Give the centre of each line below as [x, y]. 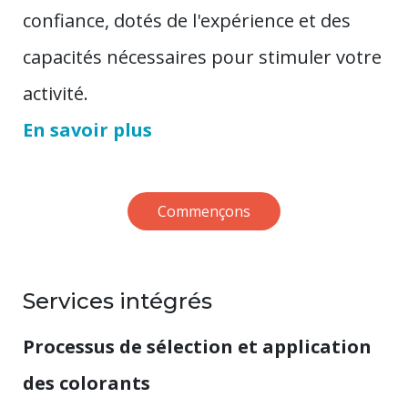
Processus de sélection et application [197, 346]
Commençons [204, 211]
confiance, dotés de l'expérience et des [187, 20]
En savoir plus [87, 129]
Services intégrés [117, 301]
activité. [56, 93]
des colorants [87, 382]
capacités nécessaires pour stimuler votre [202, 56]
